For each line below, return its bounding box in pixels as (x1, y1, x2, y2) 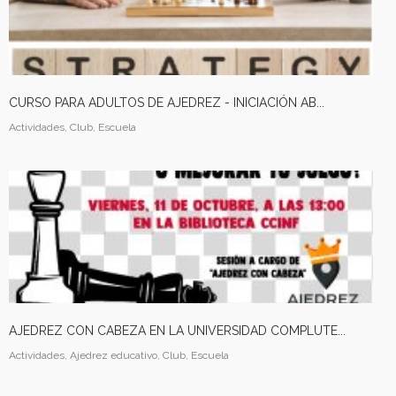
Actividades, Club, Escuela (9, 121, 136, 133)
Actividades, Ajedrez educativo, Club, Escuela (9, 349, 229, 362)
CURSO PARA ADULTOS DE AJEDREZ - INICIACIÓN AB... (9, 95, 324, 110)
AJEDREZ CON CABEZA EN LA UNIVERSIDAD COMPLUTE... (9, 324, 346, 338)
